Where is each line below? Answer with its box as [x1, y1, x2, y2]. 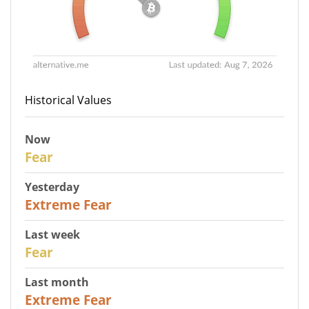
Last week [25, 226, 80, 242]
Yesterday [25, 179, 79, 195]
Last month [25, 274, 89, 290]
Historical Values [25, 92, 112, 108]
